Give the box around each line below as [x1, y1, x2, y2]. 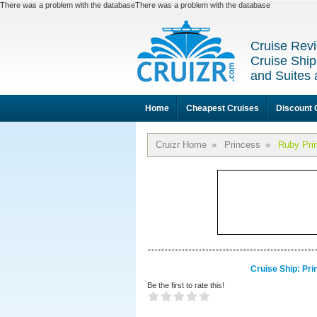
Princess [224, 139, 260, 150]
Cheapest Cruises [186, 103, 259, 113]
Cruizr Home [156, 139, 207, 150]
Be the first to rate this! [147, 281, 224, 289]
